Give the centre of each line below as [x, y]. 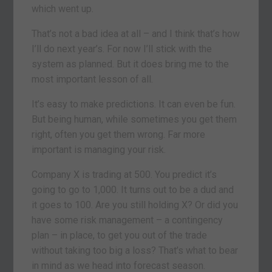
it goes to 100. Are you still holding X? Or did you [135, 205]
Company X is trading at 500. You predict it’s [124, 174]
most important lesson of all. [93, 79]
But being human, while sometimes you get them [134, 119]
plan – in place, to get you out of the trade [120, 235]
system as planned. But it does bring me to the [131, 64]
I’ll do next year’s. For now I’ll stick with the [122, 49]
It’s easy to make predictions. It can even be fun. [134, 104]
